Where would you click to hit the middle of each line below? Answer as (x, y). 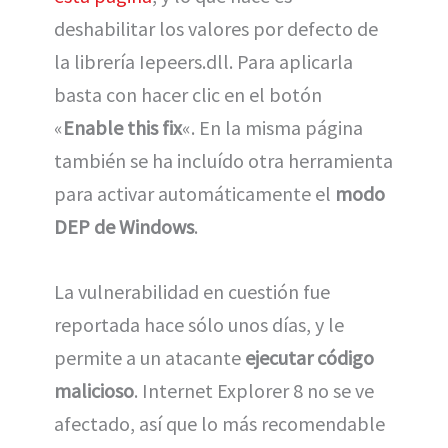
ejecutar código (309, 358)
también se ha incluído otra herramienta (223, 161)
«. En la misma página (272, 128)
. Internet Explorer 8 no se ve (254, 391)
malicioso (94, 391)
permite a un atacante (149, 358)
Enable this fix (122, 128)
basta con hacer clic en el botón (188, 95)
